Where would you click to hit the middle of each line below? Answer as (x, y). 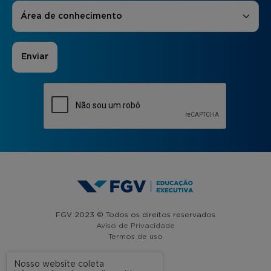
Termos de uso (135, 236)
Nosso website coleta (59, 264)
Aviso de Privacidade (135, 225)
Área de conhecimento (71, 17)
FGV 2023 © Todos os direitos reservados (135, 214)
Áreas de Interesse (54, 6)
